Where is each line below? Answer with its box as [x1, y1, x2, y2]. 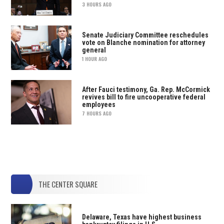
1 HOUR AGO [81, 55, 107, 63]
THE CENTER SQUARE [38, 178, 98, 189]
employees [81, 100, 115, 108]
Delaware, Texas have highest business [81, 213, 201, 221]
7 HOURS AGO [81, 109, 111, 117]
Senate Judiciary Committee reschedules [81, 31, 208, 39]
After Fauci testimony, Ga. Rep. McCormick [81, 85, 210, 93]
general [81, 46, 106, 54]
